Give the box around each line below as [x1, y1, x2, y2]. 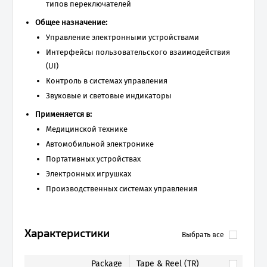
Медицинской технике [46, 125, 128, 133]
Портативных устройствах [46, 154, 141, 163]
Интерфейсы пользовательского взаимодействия [46, 48, 230, 57]
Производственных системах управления [46, 184, 197, 193]
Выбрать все [182, 231, 224, 239]
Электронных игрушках [46, 169, 131, 178]
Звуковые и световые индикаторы [46, 91, 172, 100]
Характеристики [24, 226, 110, 240]
